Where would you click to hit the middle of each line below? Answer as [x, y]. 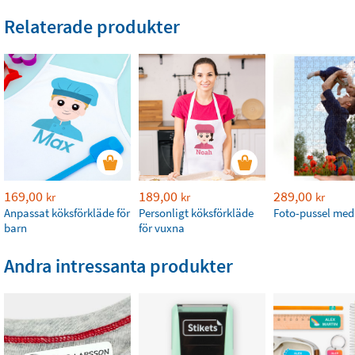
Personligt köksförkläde [196, 213]
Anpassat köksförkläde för [67, 213]
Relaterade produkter [92, 27]
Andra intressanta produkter [118, 266]
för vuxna [162, 228]
